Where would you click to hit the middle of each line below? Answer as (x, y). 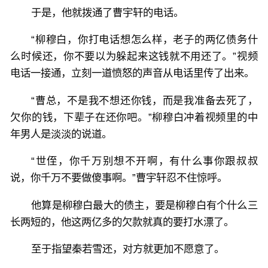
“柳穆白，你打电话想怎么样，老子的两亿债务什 (144, 40)
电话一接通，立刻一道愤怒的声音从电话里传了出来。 (133, 73)
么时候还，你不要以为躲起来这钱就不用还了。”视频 (134, 57)
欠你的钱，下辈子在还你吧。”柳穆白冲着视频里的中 (134, 117)
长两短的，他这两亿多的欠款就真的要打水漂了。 (122, 222)
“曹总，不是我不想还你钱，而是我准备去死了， (144, 100)
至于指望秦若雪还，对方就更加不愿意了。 (128, 249)
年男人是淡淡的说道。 (61, 134)
